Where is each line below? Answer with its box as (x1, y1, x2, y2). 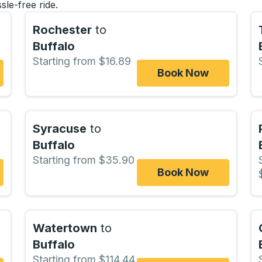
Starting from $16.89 (32, 55, 131, 67)
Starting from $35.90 (32, 154, 135, 167)
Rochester (32, 23, 92, 37)
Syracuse (32, 122, 87, 136)
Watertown (32, 220, 97, 235)
